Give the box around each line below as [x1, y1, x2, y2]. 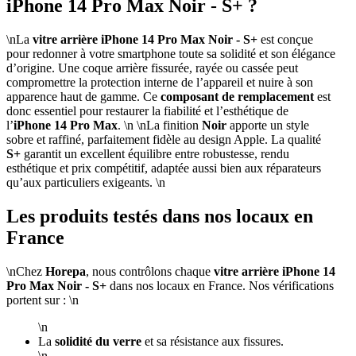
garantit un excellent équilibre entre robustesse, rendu [21, 146, 289, 161]
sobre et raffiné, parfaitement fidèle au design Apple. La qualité [6, 132, 321, 146]
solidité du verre [55, 334, 141, 348]
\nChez [6, 264, 45, 278]
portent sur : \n [6, 292, 79, 307]
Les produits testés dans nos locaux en [6, 205, 313, 226]
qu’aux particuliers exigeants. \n [6, 175, 165, 189]
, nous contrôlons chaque [86, 264, 214, 278]
